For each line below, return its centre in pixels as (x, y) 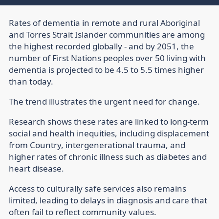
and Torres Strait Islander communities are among (107, 35)
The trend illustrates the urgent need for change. (104, 102)
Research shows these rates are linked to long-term (109, 122)
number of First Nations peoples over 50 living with (107, 58)
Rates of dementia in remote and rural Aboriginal (104, 23)
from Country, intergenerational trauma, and (97, 145)
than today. (31, 82)
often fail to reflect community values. (83, 212)
